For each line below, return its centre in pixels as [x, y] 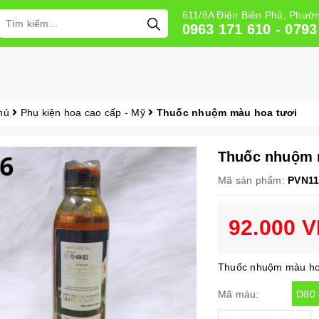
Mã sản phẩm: [251, 180]
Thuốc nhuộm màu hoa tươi [227, 113]
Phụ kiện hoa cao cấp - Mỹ [83, 113]
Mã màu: [238, 294]
